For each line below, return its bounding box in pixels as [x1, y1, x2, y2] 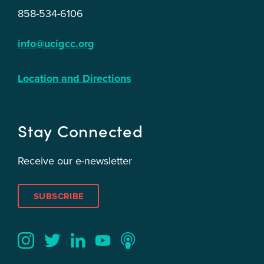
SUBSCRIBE [34, 190, 84, 203]
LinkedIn [70, 249, 106, 263]
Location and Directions [18, 70, 131, 86]
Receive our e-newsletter [18, 153, 132, 169]
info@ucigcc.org [18, 35, 94, 51]
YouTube [95, 248, 131, 262]
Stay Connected [18, 118, 143, 142]
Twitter [44, 248, 72, 262]
